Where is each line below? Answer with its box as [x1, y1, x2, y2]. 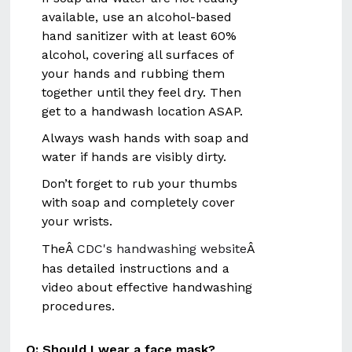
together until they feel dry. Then [42, 85, 242, 100]
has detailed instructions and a [42, 261, 230, 276]
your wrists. [42, 214, 113, 229]
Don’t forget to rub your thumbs [42, 176, 238, 191]
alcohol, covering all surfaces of [42, 47, 234, 62]
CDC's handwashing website [77, 241, 247, 256]
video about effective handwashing [42, 280, 253, 295]
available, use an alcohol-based [42, 9, 233, 24]
